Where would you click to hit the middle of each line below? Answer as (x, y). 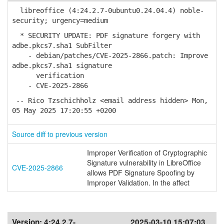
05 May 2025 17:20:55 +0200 (64, 110)
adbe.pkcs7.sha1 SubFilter (62, 45)
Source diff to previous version (60, 134)
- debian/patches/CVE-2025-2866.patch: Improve (110, 55)
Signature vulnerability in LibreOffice (144, 162)
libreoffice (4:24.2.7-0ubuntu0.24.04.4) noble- (108, 10)
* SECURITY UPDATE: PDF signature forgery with (106, 35)
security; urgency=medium (60, 20)
